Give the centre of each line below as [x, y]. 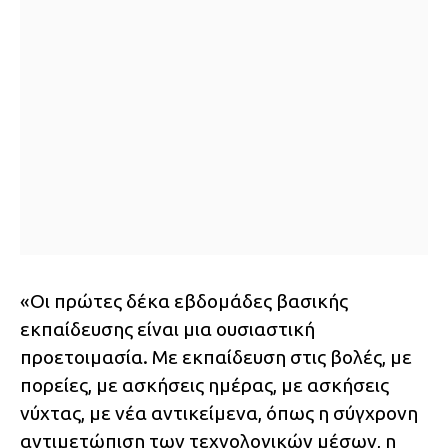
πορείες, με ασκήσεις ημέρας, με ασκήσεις [204, 385]
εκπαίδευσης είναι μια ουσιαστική [167, 329]
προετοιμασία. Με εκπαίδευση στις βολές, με [216, 357]
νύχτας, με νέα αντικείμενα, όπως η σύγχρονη [219, 413]
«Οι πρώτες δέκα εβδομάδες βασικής [184, 301]
